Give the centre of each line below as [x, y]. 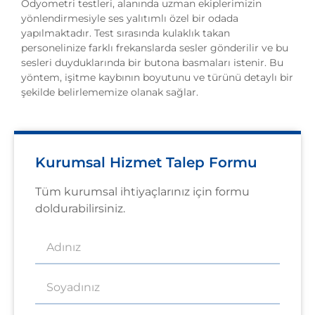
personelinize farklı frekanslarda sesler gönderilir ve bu [155, 47]
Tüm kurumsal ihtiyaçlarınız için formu [142, 192]
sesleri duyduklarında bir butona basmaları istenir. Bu [152, 62]
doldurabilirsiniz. [80, 209]
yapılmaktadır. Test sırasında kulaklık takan [126, 33]
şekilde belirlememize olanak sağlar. [110, 92]
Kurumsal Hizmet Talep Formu [146, 163]
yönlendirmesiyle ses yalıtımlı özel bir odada [130, 18]
